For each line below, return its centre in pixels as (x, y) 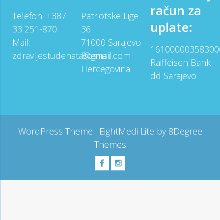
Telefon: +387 (39, 16)
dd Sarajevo (173, 76)
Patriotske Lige (110, 16)
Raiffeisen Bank (180, 63)
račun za (176, 11)
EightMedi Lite (128, 131)
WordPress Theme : (58, 131)
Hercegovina (106, 69)
